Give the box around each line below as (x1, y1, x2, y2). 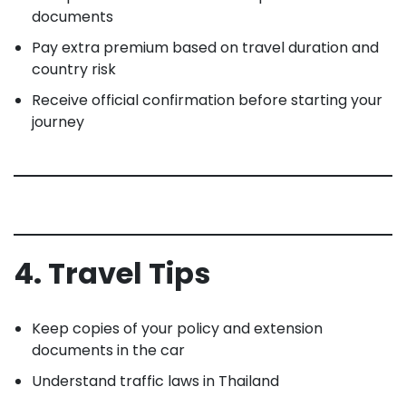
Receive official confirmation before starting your (32, 89, 382, 111)
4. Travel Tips (14, 252, 210, 294)
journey (32, 111, 84, 132)
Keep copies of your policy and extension (32, 317, 323, 339)
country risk (32, 58, 116, 80)
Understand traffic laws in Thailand (32, 370, 279, 391)
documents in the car (32, 339, 185, 361)
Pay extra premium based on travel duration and (32, 36, 379, 58)
